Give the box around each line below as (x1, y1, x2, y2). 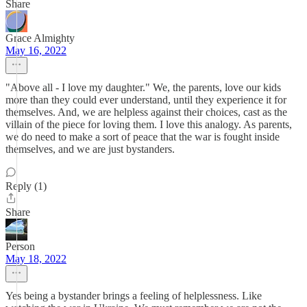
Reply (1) (5, 180, 47, 192)
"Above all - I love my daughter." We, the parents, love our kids (5, 82, 281, 93)
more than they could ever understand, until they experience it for (5, 94, 286, 106)
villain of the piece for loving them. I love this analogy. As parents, (5, 119, 292, 130)
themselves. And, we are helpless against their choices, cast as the (5, 106, 287, 118)
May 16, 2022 (5, 45, 66, 56)
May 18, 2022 (5, 253, 66, 265)
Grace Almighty (5, 32, 75, 44)
